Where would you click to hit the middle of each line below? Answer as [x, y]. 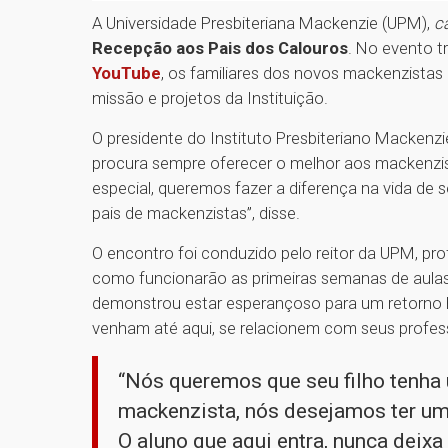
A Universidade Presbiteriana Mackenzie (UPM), [263, 23]
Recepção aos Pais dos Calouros [220, 48]
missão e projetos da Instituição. [210, 98]
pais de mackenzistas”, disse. [198, 213]
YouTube [126, 73]
